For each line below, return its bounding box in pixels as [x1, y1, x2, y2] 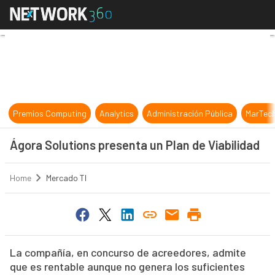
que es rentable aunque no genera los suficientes [9, 260, 245, 274]
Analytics [99, 108, 134, 118]
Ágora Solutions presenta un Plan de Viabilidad [9, 137, 260, 152]
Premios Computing [13, 108, 87, 118]
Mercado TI [45, 172, 87, 184]
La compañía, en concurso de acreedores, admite [9, 246, 246, 260]
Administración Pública [147, 108, 233, 118]
